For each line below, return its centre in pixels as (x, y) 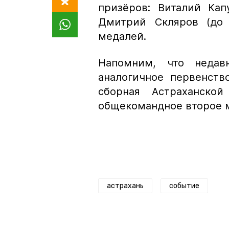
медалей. (122, 36)
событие (184, 186)
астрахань (125, 186)
